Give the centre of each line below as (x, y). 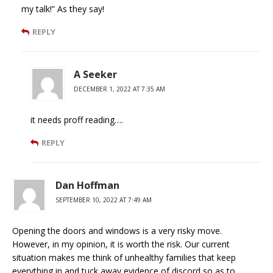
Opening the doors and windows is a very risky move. (117, 231)
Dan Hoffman (87, 186)
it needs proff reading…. (77, 120)
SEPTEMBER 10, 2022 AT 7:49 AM (104, 200)
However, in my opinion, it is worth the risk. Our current (121, 244)
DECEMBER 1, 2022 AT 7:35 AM (119, 89)
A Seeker (95, 75)
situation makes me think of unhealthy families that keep (124, 258)
